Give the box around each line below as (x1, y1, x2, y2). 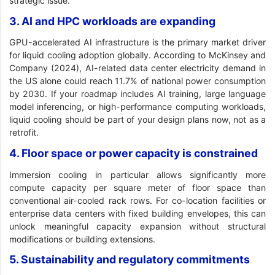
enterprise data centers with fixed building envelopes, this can (9, 207, 266, 219)
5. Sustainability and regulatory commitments (9, 253, 250, 266)
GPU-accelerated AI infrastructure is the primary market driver (9, 37, 266, 48)
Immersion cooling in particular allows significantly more (9, 169, 266, 180)
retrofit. (9, 127, 39, 138)
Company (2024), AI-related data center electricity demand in (9, 63, 266, 74)
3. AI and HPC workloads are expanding (9, 14, 215, 28)
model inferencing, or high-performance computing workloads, (9, 101, 266, 112)
